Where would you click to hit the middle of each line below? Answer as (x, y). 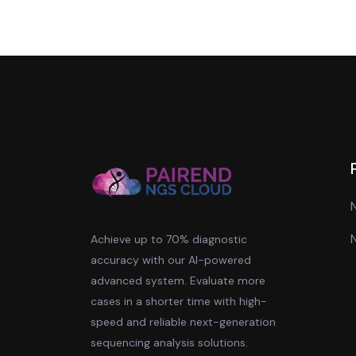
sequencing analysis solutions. (169, 342)
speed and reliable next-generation (183, 321)
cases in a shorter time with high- (179, 301)
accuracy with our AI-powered (171, 259)
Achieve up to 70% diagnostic (169, 239)
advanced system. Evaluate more (178, 280)
